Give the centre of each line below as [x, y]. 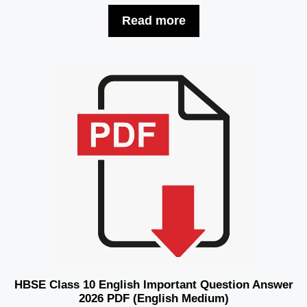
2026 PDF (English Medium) [153, 299]
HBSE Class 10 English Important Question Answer [153, 285]
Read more [153, 20]
